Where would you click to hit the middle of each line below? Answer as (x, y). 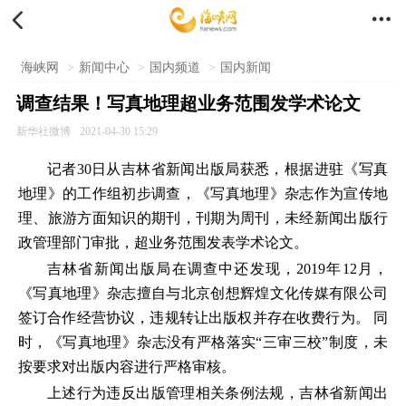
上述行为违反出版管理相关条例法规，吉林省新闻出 (217, 393)
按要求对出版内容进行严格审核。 (127, 367)
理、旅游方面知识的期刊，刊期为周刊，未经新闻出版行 (203, 218)
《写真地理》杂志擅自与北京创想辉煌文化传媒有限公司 (203, 293)
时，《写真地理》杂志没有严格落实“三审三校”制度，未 (203, 342)
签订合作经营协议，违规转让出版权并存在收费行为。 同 (203, 318)
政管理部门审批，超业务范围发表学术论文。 (163, 242)
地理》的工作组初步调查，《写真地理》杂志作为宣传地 (203, 193)
